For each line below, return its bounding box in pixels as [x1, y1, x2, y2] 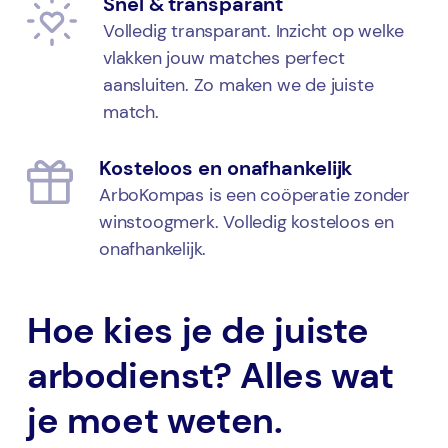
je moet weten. [27, 397, 283, 445]
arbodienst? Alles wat [27, 352, 395, 400]
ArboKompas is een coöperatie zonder [99, 182, 410, 207]
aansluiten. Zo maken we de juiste [103, 72, 374, 97]
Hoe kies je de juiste [27, 307, 370, 355]
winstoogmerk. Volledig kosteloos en [99, 209, 394, 234]
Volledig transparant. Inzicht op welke [103, 18, 404, 43]
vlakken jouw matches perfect [103, 45, 345, 70]
